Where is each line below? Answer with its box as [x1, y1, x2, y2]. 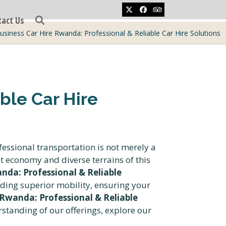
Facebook [142, 7, 175, 17]
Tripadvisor [156, 7, 193, 17]
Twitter [128, 7, 152, 17]
